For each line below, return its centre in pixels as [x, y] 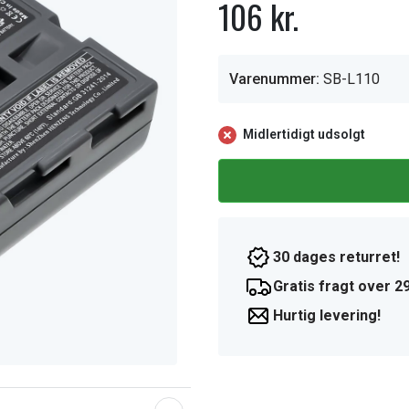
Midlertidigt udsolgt [304, 134]
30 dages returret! [336, 257]
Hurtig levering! [327, 315]
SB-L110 [351, 79]
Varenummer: [274, 79]
